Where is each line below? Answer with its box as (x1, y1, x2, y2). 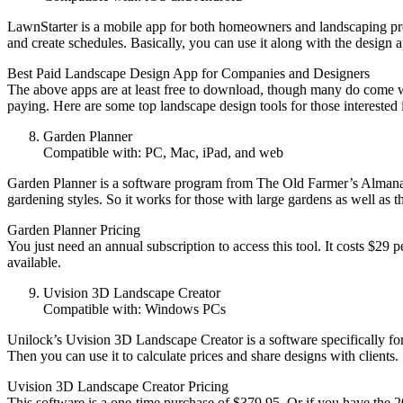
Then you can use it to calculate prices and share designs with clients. (7, 347, 399, 363)
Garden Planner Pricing (7, 221, 140, 237)
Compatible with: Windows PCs (43, 300, 226, 317)
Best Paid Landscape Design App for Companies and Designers (7, 65, 370, 81)
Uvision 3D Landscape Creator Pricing (7, 378, 228, 394)
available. (7, 254, 61, 270)
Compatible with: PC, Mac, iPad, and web (43, 144, 283, 160)
